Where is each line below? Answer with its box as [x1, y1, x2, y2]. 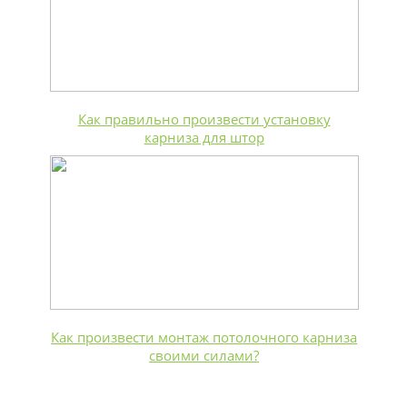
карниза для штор [144, 128, 264, 146]
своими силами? [149, 346, 260, 364]
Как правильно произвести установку [77, 110, 331, 128]
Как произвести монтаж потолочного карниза [51, 328, 358, 346]
